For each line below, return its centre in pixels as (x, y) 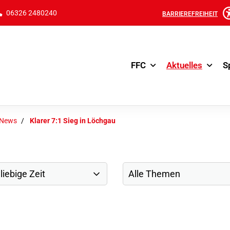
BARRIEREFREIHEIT (190, 14)
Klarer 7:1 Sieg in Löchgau (73, 121)
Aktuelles (184, 65)
